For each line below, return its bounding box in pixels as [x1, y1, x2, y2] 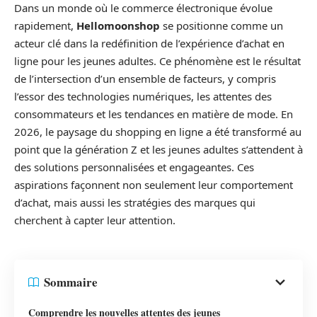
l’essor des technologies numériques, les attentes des [14, 89, 272, 104]
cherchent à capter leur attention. [14, 213, 175, 228]
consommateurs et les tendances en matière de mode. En [14, 107, 293, 122]
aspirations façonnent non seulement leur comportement [14, 178, 293, 192]
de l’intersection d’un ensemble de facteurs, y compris [14, 71, 276, 86]
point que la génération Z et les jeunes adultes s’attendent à [14, 142, 303, 157]
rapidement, [14, 18, 76, 33]
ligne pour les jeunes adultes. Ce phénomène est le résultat [14, 54, 301, 69]
